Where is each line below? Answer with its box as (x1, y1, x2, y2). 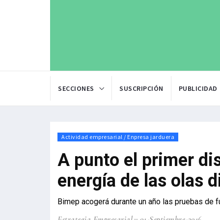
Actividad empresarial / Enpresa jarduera (61, 133, 174, 141)
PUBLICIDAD (178, 84, 218, 93)
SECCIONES (58, 84, 94, 93)
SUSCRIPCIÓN (119, 84, 164, 93)
